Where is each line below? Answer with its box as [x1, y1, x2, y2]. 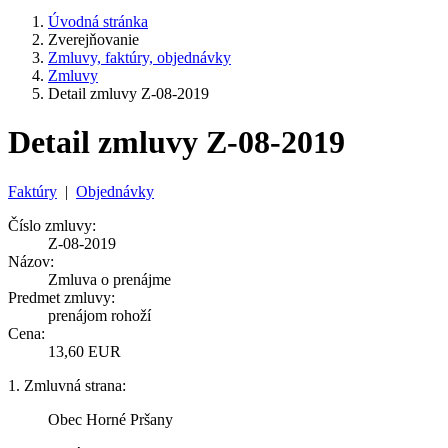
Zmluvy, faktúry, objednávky [48, 49, 231, 66]
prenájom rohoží [48, 306, 151, 324]
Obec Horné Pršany [48, 410, 173, 428]
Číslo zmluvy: [8, 216, 96, 234]
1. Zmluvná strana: [8, 376, 126, 394]
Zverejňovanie [48, 31, 139, 48]
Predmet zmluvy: [8, 288, 115, 306]
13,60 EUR [48, 342, 121, 360]
